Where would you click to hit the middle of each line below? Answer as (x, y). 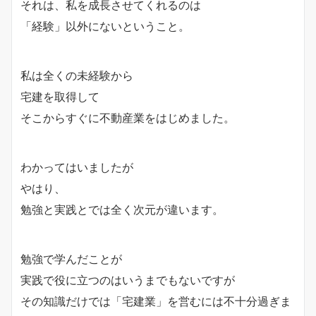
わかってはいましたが (77, 167)
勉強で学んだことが (71, 259)
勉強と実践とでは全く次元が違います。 (122, 209)
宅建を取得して (60, 96)
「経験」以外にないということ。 (105, 26)
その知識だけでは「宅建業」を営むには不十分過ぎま (156, 301)
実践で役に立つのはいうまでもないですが (128, 280)
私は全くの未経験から (77, 75)
